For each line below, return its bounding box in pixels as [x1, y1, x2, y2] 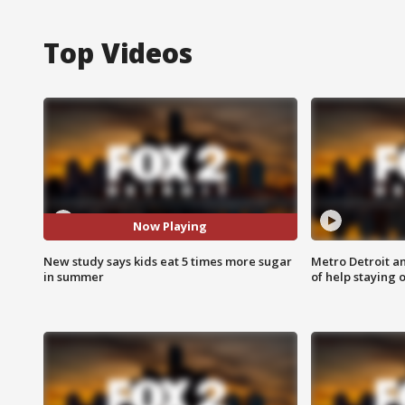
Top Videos [43, 33, 193, 71]
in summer [43, 268, 104, 285]
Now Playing [133, 218, 208, 235]
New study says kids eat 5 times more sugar [43, 252, 292, 269]
